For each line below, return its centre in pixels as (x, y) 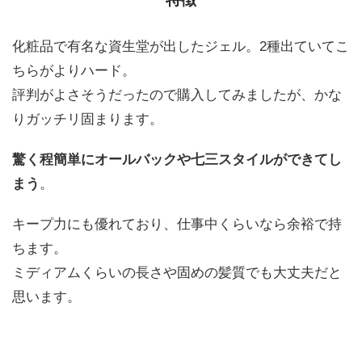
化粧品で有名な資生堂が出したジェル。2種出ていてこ (181, 46)
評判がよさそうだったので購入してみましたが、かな (177, 95)
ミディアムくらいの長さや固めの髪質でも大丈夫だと (177, 272)
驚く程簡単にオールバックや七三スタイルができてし (177, 159)
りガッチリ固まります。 (88, 119)
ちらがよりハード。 (74, 70)
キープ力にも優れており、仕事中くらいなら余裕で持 (177, 224)
